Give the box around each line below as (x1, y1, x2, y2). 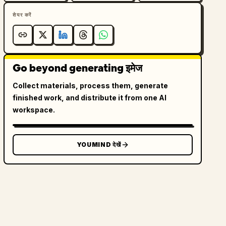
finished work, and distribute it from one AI (13, 93, 167, 102)
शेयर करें (13, 12, 32, 18)
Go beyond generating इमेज (13, 62, 143, 75)
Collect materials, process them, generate (13, 81, 168, 90)
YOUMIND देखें (76, 141, 121, 148)
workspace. (13, 105, 55, 114)
